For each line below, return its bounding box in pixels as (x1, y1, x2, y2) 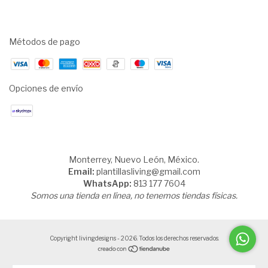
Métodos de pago (9, 36, 80, 47)
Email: (68, 166, 95, 176)
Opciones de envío (9, 83, 83, 93)
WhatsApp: (83, 178, 132, 188)
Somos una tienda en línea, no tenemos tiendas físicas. (31, 190, 237, 200)
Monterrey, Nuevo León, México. (69, 154, 199, 165)
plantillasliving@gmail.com (96, 166, 200, 176)
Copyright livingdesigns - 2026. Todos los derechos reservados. (49, 234, 219, 242)
